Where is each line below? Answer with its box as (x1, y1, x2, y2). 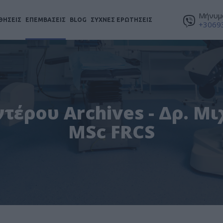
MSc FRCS (68, 119, 155, 144)
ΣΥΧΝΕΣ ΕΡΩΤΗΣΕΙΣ (90, 16, 152, 23)
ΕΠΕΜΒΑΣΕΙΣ (25, 16, 66, 23)
